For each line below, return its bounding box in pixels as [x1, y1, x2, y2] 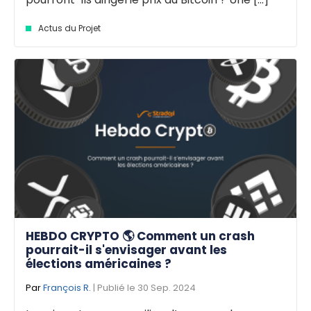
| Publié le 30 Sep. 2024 [91, 280, 196, 294]
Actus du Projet [38, 22, 101, 34]
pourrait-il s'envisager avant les [26, 241, 227, 258]
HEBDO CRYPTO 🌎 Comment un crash [26, 227, 255, 244]
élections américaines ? [26, 255, 171, 272]
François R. [43, 280, 91, 294]
